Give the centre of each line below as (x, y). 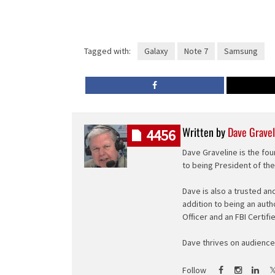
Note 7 (196, 51)
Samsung (241, 51)
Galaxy (156, 51)
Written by (205, 132)
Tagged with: (107, 51)
